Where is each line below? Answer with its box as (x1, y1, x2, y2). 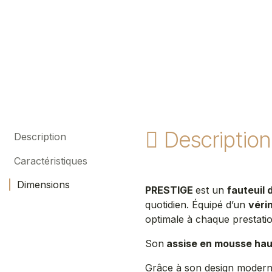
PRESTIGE (145, 184, 195, 196)
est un (195, 184, 227, 196)
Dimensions (14, 178, 70, 191)
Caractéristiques (11, 155, 87, 167)
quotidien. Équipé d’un (145, 199, 248, 211)
